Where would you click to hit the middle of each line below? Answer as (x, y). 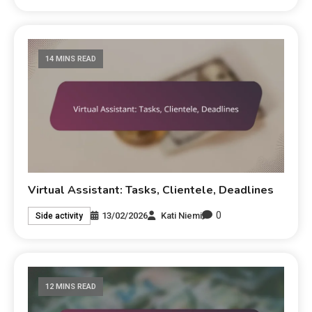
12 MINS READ (71, 287)
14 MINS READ (71, 58)
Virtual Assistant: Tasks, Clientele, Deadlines (151, 190)
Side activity (60, 216)
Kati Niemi (182, 215)
